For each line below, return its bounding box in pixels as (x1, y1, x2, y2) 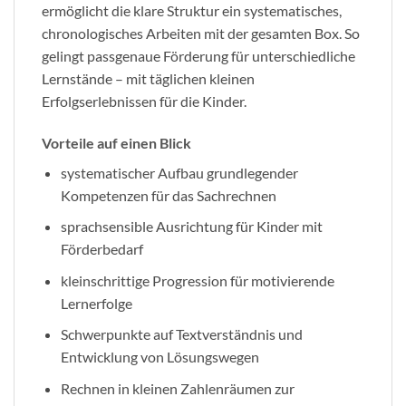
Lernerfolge (60, 294, 132, 312)
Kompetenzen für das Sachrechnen (60, 186, 276, 204)
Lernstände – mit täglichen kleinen (42, 69, 255, 87)
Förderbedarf (60, 240, 143, 258)
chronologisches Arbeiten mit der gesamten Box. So (42, 24, 360, 42)
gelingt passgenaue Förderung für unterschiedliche (42, 46, 355, 64)
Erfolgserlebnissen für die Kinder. (42, 92, 246, 110)
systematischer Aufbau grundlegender (60, 163, 298, 181)
